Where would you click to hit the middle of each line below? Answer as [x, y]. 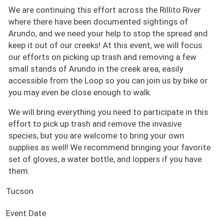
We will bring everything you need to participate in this [108, 112]
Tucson [20, 191]
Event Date [26, 213]
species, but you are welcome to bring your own [96, 136]
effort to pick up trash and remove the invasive [95, 124]
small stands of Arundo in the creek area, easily [96, 69]
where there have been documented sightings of [98, 22]
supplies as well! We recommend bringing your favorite [110, 148]
